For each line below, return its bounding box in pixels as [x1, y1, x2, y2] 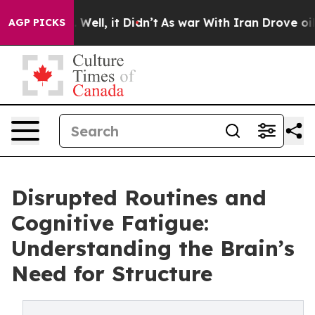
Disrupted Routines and [11, 184, 266, 211]
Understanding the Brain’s [11, 235, 295, 262]
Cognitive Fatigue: [11, 210, 209, 236]
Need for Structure [11, 260, 212, 287]
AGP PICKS [8, 16, 65, 29]
